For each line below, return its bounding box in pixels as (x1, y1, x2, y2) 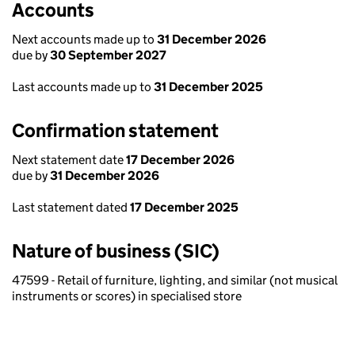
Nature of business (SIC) (12, 239, 219, 262)
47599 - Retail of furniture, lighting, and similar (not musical (12, 273, 338, 288)
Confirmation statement (12, 119, 219, 142)
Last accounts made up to (12, 79, 154, 94)
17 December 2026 (126, 152, 235, 167)
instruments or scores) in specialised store (12, 288, 242, 303)
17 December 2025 (130, 200, 239, 215)
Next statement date (12, 152, 126, 167)
